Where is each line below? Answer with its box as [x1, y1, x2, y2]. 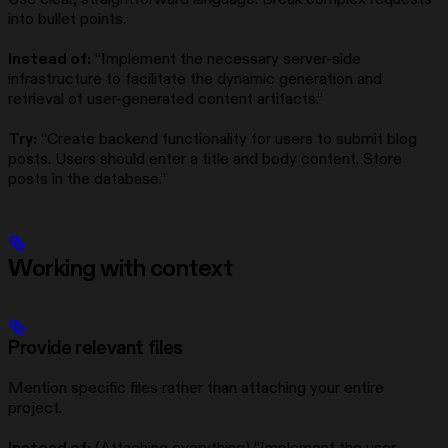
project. [8, 398, 62, 419]
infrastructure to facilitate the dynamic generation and [8, 68, 382, 89]
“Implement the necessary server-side [91, 48, 361, 69]
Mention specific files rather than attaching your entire [8, 378, 384, 399]
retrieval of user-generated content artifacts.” [8, 88, 323, 109]
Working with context [8, 253, 233, 284]
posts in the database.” [8, 168, 166, 189]
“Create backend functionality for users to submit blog [37, 128, 417, 149]
